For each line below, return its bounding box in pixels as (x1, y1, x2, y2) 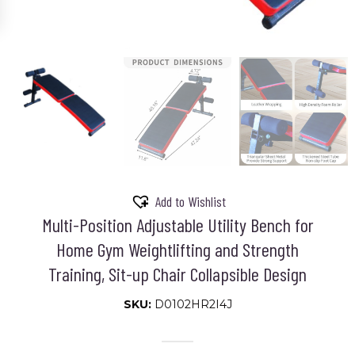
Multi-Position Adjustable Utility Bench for (41, 212, 314, 236)
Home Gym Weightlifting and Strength (56, 237, 299, 261)
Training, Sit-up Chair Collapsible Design (48, 261, 307, 285)
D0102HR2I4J (154, 297, 232, 312)
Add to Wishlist (155, 193, 226, 211)
